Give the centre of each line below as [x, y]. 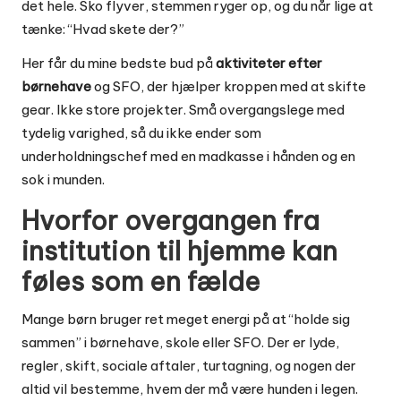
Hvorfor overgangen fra [171, 220]
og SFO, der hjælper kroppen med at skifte [229, 86]
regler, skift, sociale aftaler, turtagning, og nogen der [189, 365]
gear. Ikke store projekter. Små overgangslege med [183, 109]
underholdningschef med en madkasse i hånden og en [188, 156]
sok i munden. [63, 179]
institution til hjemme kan [179, 251]
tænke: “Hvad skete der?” [103, 29]
